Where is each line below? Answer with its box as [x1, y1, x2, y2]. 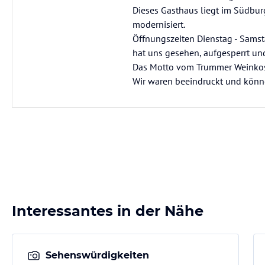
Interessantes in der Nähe [12, 202, 203, 219]
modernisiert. [132, 18, 185, 30]
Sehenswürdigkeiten [46, 250, 149, 261]
